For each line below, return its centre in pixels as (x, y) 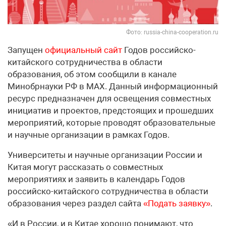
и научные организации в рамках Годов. (89, 135)
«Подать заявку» (177, 204)
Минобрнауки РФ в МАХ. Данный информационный (113, 87)
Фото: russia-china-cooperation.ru (172, 33)
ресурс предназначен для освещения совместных (109, 99)
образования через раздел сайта (75, 204)
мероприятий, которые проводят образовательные (111, 123)
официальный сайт (83, 50)
